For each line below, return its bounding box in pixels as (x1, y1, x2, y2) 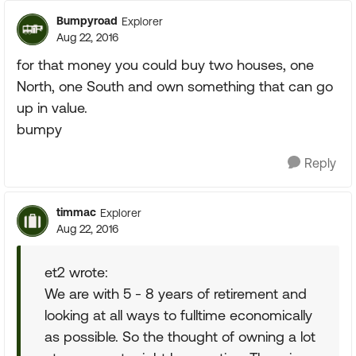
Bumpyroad (56, 14, 118, 27)
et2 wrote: (44, 264, 108, 281)
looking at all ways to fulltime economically (44, 307, 312, 323)
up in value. (17, 99, 87, 116)
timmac (56, 206, 96, 219)
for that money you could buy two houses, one (17, 56, 314, 73)
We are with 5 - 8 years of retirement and (44, 285, 307, 302)
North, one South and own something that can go (17, 78, 333, 95)
